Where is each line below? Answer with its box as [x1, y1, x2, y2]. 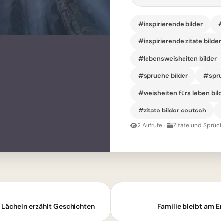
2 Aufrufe [137, 121, 162, 129]
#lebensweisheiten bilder [138, 54, 217, 63]
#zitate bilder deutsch [138, 106, 206, 114]
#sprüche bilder [138, 71, 188, 80]
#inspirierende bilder [138, 19, 203, 28]
